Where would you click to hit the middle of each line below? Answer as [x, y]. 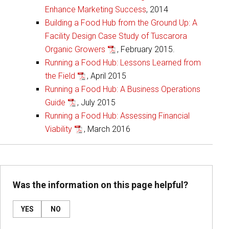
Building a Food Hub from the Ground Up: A [121, 23]
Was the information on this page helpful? [100, 185]
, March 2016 [107, 129]
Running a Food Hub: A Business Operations [123, 89]
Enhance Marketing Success [96, 10]
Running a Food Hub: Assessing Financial [117, 116]
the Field [60, 76]
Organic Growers [75, 50]
